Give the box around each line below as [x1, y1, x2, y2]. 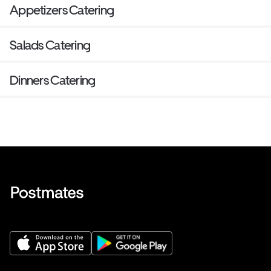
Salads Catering [10, 38, 91, 53]
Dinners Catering [10, 73, 96, 88]
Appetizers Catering [10, 2, 114, 18]
